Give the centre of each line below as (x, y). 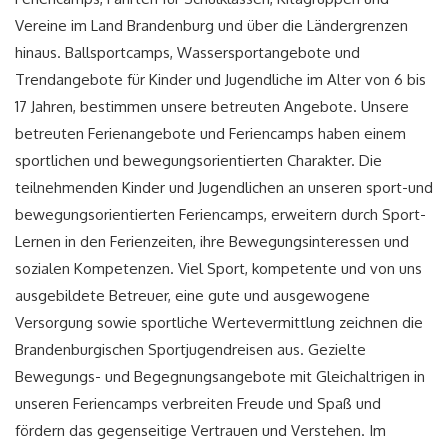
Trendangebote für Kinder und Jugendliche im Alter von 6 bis (220, 80)
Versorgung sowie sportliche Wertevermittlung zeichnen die (219, 323)
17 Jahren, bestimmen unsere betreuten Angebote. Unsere (212, 107)
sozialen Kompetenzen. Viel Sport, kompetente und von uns (218, 269)
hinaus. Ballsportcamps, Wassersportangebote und (187, 53)
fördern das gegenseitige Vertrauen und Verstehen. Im (200, 431)
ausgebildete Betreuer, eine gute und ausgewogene (192, 296)
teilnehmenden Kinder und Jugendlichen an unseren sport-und (224, 188)
